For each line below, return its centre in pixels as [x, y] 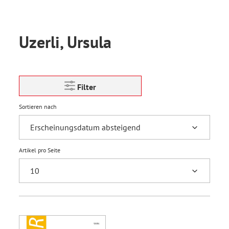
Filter [87, 87]
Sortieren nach [38, 107]
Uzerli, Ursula [65, 42]
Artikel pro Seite [40, 150]
